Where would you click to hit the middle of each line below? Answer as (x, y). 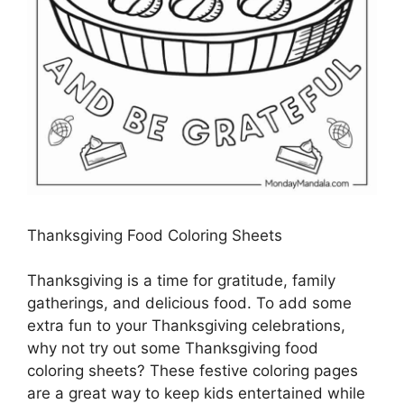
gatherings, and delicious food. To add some (189, 303)
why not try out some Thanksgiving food (173, 349)
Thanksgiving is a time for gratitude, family (181, 281)
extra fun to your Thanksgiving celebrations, (186, 326)
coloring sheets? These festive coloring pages (193, 371)
